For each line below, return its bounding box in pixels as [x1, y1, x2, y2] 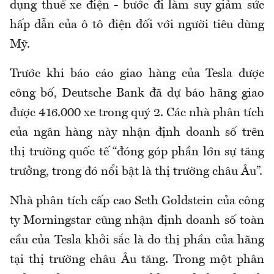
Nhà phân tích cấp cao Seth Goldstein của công [10, 195, 264, 208]
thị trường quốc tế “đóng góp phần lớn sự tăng [10, 146, 264, 159]
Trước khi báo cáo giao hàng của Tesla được [10, 68, 264, 81]
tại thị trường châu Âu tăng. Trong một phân [10, 254, 264, 267]
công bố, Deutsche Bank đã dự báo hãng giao [10, 87, 264, 100]
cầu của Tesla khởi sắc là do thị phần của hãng [10, 234, 264, 247]
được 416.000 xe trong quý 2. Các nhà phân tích [10, 107, 264, 120]
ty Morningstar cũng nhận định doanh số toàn [10, 215, 264, 228]
